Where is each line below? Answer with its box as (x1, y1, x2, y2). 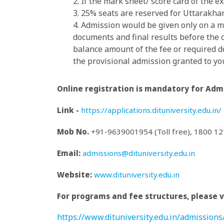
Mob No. (57, 126, 89, 136)
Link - (57, 105, 79, 115)
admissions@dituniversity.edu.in (82, 148, 195, 158)
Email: (57, 148, 80, 158)
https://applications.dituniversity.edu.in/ (81, 105, 221, 115)
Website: (57, 169, 94, 179)
